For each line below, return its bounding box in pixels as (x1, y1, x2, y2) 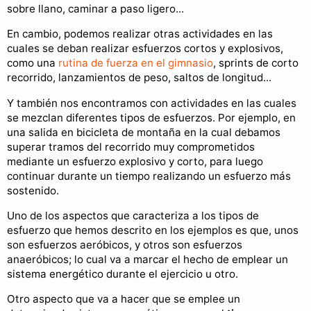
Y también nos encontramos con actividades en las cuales (7, 96, 296, 110)
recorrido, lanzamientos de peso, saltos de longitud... (7, 71, 271, 85)
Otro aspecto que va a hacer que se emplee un (7, 292, 240, 305)
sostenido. (7, 183, 59, 197)
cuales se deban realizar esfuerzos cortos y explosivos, (7, 42, 283, 56)
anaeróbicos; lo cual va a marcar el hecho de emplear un (7, 252, 288, 266)
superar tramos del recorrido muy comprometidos (7, 140, 255, 153)
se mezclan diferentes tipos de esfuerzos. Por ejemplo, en (7, 110, 296, 124)
